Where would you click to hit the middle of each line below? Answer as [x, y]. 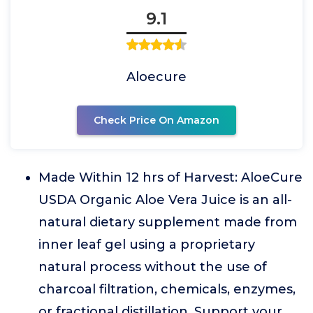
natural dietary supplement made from [168, 222]
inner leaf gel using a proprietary [147, 245]
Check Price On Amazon [156, 120]
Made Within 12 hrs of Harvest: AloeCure [170, 177]
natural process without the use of [153, 267]
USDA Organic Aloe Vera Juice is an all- [165, 200]
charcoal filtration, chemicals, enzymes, [167, 289]
